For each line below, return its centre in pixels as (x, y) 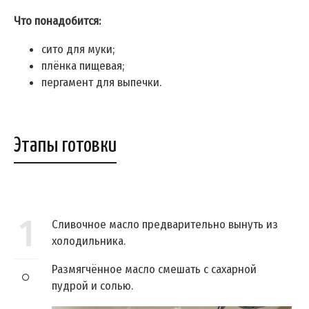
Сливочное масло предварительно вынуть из (165, 225)
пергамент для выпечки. (101, 83)
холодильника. (89, 241)
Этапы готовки (65, 146)
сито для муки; (78, 50)
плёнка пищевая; (83, 66)
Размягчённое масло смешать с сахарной (154, 270)
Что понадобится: (57, 21)
